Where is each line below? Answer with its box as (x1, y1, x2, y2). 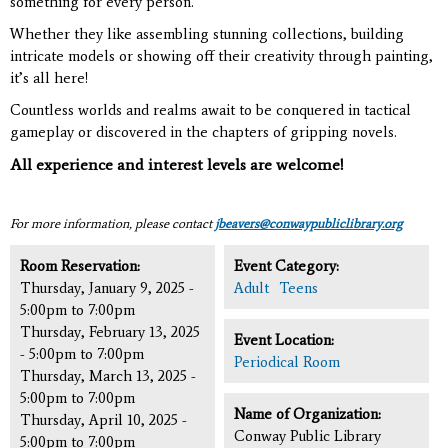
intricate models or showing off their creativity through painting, (10, 46, 433, 65)
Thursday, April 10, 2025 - (20, 410, 187, 429)
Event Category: (233, 256, 343, 275)
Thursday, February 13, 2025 (20, 322, 200, 341)
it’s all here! (10, 68, 88, 87)
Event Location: (233, 330, 338, 349)
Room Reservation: (20, 256, 144, 275)
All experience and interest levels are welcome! (10, 154, 344, 174)
